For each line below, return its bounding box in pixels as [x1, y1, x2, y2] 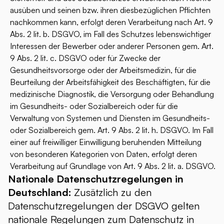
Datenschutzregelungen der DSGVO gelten [8, 199, 199, 212]
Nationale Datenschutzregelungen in [8, 172, 183, 185]
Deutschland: [8, 186, 74, 198]
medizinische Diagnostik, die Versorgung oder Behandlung [10, 89, 214, 99]
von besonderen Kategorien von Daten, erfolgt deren [10, 149, 197, 159]
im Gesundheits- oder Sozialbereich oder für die [10, 101, 178, 111]
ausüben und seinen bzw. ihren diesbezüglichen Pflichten [10, 5, 210, 15]
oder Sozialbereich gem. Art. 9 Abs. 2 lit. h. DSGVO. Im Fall [10, 125, 213, 135]
